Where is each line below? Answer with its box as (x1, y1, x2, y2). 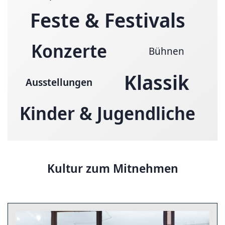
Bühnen (148, 44, 184, 58)
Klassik (124, 68, 189, 96)
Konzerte (31, 38, 107, 63)
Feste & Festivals (30, 6, 185, 34)
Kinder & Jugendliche (20, 100, 195, 126)
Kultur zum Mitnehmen (47, 159, 178, 176)
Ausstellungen (26, 75, 93, 89)
